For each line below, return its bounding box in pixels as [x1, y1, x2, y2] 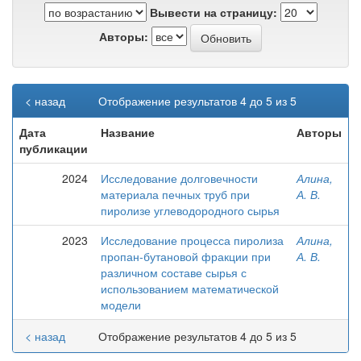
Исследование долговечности [101, 170, 258, 186]
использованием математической [101, 280, 279, 297]
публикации [19, 140, 88, 156]
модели [101, 297, 141, 313]
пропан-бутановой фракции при [101, 248, 271, 264]
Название [101, 124, 155, 140]
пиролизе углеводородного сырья [101, 202, 280, 218]
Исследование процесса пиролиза [101, 232, 284, 248]
